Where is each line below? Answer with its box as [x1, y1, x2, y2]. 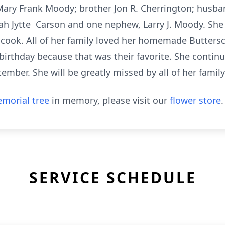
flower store [170, 94, 221, 106]
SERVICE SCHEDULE [29, 167, 196, 188]
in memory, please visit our [49, 94, 170, 106]
